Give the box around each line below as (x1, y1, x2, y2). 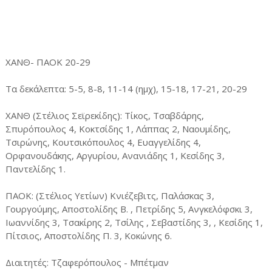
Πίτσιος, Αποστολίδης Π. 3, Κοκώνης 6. (5, 229, 172, 242)
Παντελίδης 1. (5, 163, 66, 175)
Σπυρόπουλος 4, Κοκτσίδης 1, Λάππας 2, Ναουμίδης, (5, 123, 231, 135)
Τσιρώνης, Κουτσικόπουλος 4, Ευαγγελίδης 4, (5, 136, 201, 148)
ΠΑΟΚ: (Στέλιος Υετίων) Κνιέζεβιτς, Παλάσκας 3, (5, 189, 214, 202)
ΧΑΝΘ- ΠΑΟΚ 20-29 (5, 56, 90, 68)
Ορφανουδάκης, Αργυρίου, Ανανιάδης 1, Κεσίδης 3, (5, 149, 225, 161)
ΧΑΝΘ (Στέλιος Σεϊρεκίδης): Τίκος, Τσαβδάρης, (5, 109, 204, 121)
